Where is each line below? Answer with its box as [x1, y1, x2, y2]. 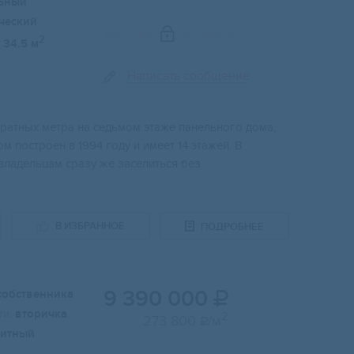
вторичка [15, 307, 67, 322]
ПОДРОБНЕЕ [201, 220, 264, 233]
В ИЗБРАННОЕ [55, 220, 125, 233]
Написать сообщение [127, 68, 250, 85]
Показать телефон [127, 25, 233, 42]
